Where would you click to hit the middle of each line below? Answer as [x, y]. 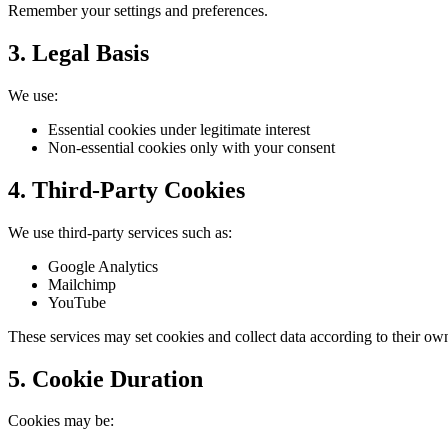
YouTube [77, 302]
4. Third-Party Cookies [126, 189]
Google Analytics [103, 266]
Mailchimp [82, 284]
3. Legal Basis [78, 52]
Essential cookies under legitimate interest [179, 129]
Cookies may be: [61, 421]
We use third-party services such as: [120, 232]
